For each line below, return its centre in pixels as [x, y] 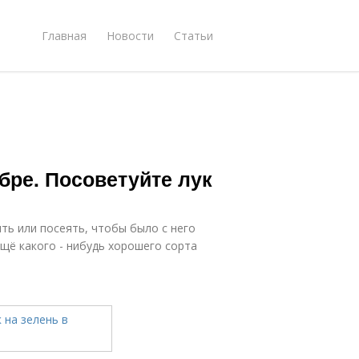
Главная [64, 35]
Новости [130, 35]
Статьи [194, 35]
